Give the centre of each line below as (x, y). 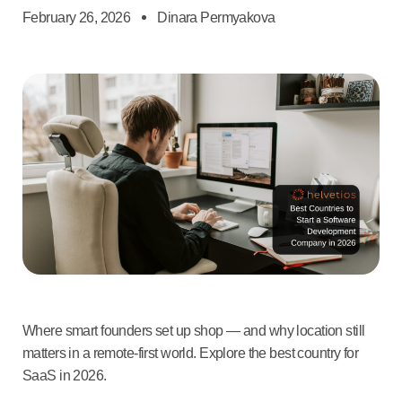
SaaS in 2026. (65, 375)
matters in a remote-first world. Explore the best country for (191, 353)
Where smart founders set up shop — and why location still (194, 330)
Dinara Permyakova (216, 17)
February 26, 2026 (77, 17)
